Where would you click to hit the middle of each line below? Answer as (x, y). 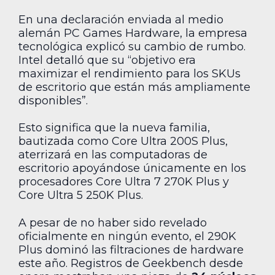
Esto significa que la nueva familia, (114, 128)
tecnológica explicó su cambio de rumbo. (132, 46)
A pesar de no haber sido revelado (113, 223)
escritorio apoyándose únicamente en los (132, 168)
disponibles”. (53, 100)
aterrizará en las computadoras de (113, 155)
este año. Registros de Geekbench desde (131, 263)
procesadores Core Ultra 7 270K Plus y (124, 182)
